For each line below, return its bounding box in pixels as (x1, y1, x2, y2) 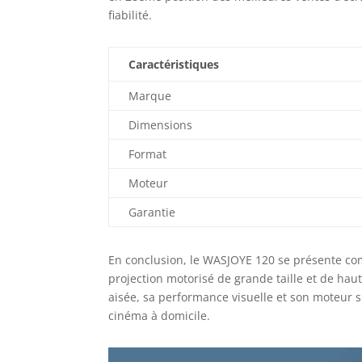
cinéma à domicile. (108, 307, 211, 323)
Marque (128, 87, 172, 103)
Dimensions (128, 116, 193, 133)
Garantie (128, 204, 176, 220)
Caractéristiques (128, 56, 220, 72)
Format (128, 145, 167, 162)
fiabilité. (108, 6, 153, 23)
